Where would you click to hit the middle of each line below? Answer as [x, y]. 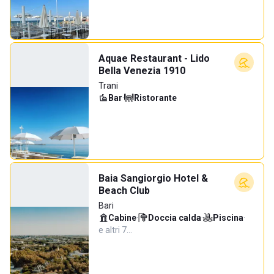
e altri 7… [115, 230]
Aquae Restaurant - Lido [154, 58]
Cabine [122, 218]
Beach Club [124, 191]
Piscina [228, 218]
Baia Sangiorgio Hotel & [153, 178]
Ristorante [155, 98]
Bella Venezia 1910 [142, 71]
